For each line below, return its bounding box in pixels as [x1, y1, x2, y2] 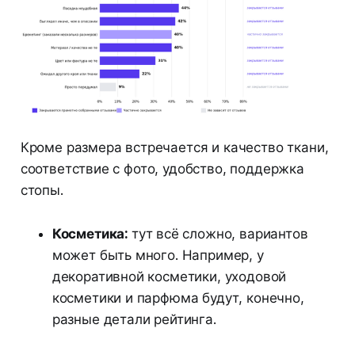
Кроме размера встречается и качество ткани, [20, 139, 329, 155]
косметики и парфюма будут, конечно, [52, 289, 304, 306]
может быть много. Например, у [52, 246, 264, 263]
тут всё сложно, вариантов [131, 225, 308, 242]
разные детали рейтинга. [52, 311, 216, 327]
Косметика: [52, 225, 132, 242]
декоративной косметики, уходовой [52, 268, 287, 284]
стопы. [20, 181, 63, 198]
